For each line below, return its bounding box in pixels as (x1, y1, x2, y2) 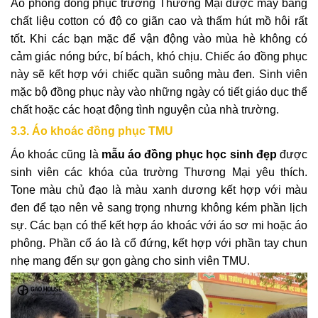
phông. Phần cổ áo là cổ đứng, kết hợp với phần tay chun (11, 236, 307, 249)
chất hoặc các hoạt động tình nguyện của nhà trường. (11, 103, 279, 116)
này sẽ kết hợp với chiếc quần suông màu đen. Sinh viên (11, 67, 307, 80)
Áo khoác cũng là (11, 148, 102, 160)
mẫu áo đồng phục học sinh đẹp (101, 148, 277, 160)
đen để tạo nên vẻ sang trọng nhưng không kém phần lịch (11, 201, 307, 214)
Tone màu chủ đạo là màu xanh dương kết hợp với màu (11, 183, 307, 196)
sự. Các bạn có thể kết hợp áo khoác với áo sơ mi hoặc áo (11, 219, 307, 231)
